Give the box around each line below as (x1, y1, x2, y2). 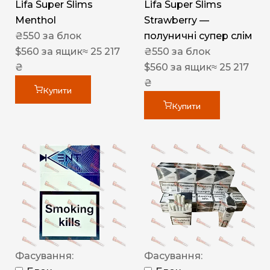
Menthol (15, 14, 56, 27)
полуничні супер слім (144, 30, 253, 42)
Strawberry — (144, 14, 209, 27)
